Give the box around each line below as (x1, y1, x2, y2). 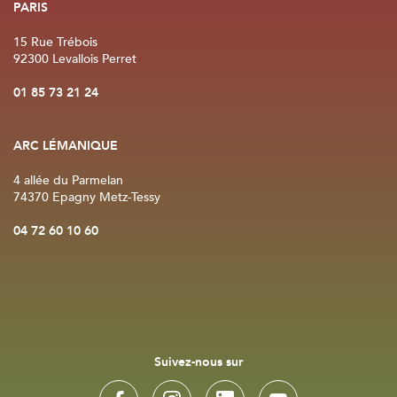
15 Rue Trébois (13, 34, 97, 51)
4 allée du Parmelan (13, 172, 123, 190)
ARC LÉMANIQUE (13, 136, 118, 157)
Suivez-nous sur (154, 353, 243, 373)
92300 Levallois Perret (13, 51, 136, 68)
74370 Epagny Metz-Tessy (13, 189, 160, 206)
